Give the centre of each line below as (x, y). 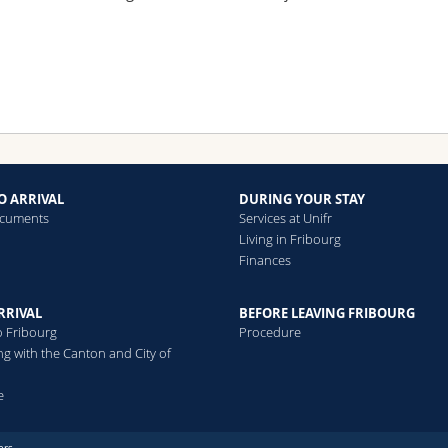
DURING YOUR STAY (301, 199)
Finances (264, 260)
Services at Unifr (285, 218)
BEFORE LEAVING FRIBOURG (326, 312)
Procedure (269, 331)
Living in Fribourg (289, 239)
